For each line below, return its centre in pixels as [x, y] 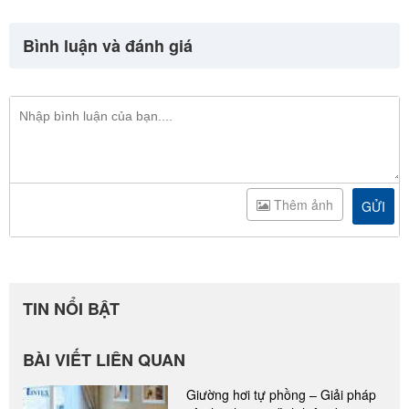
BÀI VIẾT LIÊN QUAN [104, 360]
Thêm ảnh [302, 205]
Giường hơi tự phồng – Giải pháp [282, 395]
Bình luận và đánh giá [108, 46]
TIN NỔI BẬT [71, 309]
